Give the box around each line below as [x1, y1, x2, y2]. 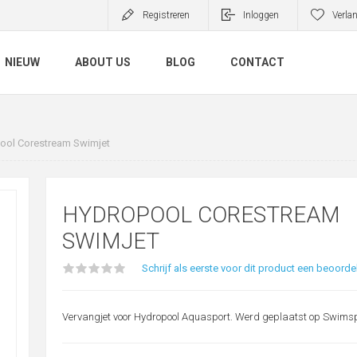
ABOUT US [75, 56, 131, 69]
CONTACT [230, 56, 284, 69]
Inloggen [243, 10, 279, 21]
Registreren [143, 10, 190, 21]
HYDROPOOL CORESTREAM [61, 202, 340, 228]
